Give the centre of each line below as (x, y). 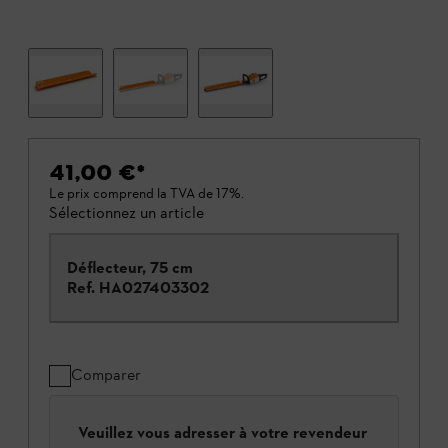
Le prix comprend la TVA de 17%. (146, 194)
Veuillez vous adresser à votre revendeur (222, 433)
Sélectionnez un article (126, 213)
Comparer (106, 375)
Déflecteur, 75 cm (130, 268)
